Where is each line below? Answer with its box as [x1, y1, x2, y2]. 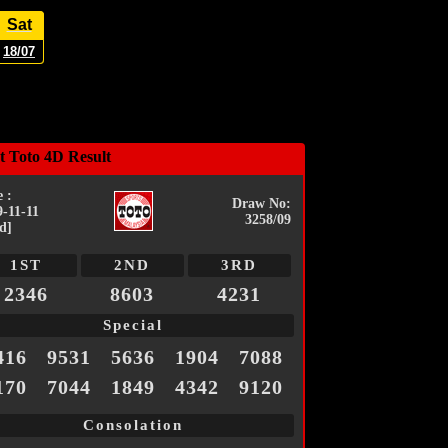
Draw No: [231, 196, 291, 212]
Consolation [82, 417, 183, 434]
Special [102, 317, 163, 334]
